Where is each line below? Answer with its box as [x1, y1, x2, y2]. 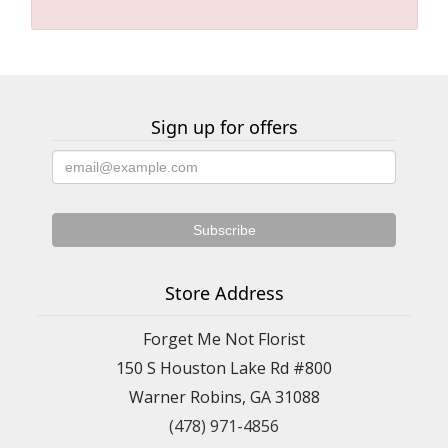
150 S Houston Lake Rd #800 [116, 356, 332, 379]
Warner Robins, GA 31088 [128, 385, 320, 408]
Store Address [164, 280, 284, 305]
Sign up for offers [150, 114, 298, 139]
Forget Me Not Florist [143, 327, 305, 350]
